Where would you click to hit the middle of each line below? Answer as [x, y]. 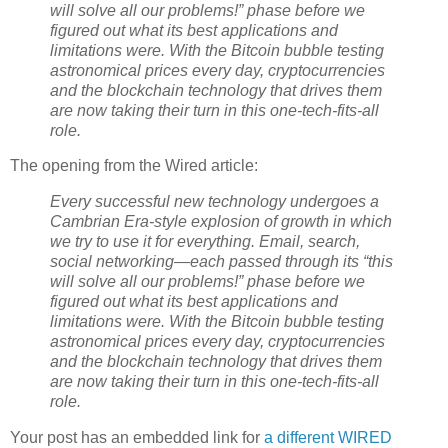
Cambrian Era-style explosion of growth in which [221, 222]
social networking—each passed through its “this [221, 262]
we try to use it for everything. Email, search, [205, 242]
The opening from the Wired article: [134, 166]
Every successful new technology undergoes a [214, 202]
